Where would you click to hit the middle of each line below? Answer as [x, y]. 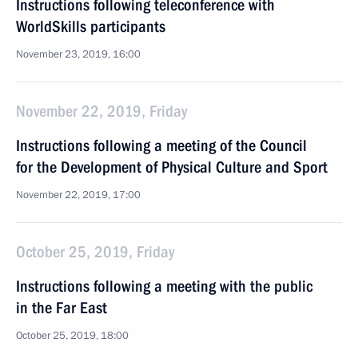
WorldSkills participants [91, 26]
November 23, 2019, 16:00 [78, 54]
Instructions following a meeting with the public [164, 286]
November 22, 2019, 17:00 [78, 195]
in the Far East [62, 308]
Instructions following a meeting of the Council [161, 145]
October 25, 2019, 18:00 [72, 336]
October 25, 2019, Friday [95, 252]
